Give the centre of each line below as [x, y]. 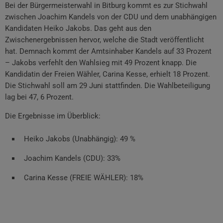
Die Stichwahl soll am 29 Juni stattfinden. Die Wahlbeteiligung [108, 86]
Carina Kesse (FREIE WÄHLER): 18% [84, 178]
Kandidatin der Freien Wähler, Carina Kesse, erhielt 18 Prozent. [108, 74]
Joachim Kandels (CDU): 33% [72, 159]
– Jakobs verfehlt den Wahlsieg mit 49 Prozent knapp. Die [101, 63]
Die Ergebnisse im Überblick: [53, 116]
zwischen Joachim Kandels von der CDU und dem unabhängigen [111, 17]
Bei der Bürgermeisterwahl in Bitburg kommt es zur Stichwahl [106, 6]
